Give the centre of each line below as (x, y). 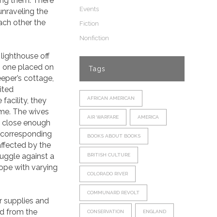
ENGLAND (154, 211)
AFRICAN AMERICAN (111, 98)
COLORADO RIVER (107, 174)
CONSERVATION (105, 211)
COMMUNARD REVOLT (113, 193)
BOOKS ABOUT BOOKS (114, 136)
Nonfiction (94, 38)
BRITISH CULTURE (108, 155)
